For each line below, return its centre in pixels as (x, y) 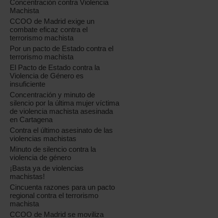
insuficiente (28, 84)
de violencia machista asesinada (62, 111)
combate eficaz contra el (49, 29)
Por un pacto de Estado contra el (62, 48)
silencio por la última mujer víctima (65, 103)
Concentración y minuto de (53, 95)
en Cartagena (31, 119)
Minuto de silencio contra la (53, 149)
